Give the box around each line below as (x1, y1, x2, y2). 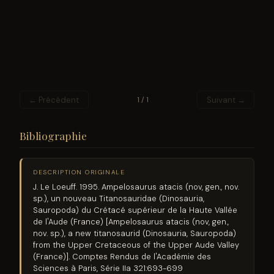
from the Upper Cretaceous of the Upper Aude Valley (33, 240, 240, 251)
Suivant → (206, 94, 245, 105)
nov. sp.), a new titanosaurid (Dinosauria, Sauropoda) (33, 228, 237, 239)
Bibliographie (20, 128, 87, 143)
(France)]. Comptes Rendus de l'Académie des (33, 251, 212, 262)
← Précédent (29, 94, 80, 105)
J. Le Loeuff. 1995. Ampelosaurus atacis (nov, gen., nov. (33, 182, 240, 193)
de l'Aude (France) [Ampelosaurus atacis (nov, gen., (33, 217, 229, 228)
